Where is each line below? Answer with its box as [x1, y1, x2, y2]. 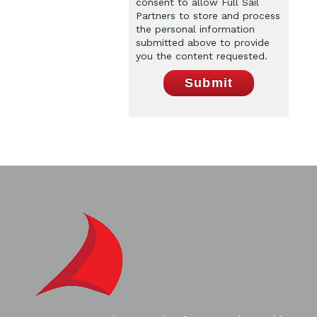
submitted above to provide [136, 36, 270, 48]
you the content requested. [136, 50, 267, 62]
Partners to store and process [136, 9, 280, 21]
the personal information [136, 23, 255, 35]
